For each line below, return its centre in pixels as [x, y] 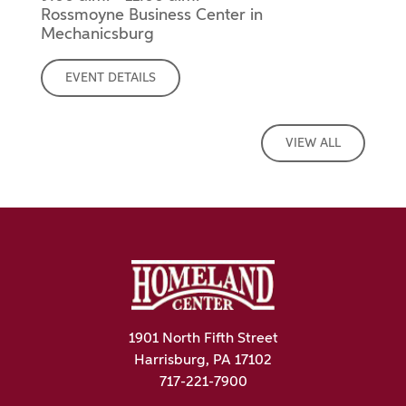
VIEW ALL [313, 143]
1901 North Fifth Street [203, 338]
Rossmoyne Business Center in [152, 15]
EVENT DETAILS [111, 77]
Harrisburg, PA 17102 [203, 360]
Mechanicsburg [97, 34]
